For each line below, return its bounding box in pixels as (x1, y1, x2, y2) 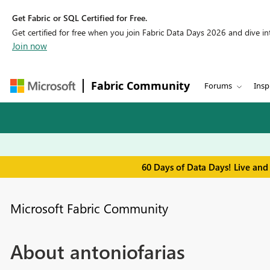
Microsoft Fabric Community (10, 199, 168, 217)
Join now (12, 40, 47, 52)
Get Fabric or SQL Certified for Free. (12, 12, 147, 24)
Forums (204, 80, 232, 91)
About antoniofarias (10, 237, 185, 265)
